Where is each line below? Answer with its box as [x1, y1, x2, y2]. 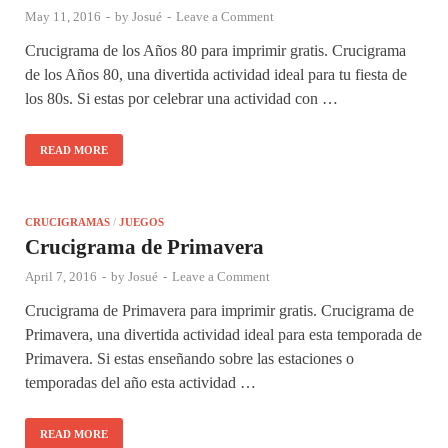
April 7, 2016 [25, 268, 97, 284]
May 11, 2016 [25, 8, 101, 24]
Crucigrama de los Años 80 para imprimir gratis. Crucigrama [25, 41, 406, 59]
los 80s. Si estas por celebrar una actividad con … [25, 89, 338, 107]
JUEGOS [119, 215, 164, 228]
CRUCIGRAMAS [25, 215, 110, 228]
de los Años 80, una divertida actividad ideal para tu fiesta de [25, 65, 407, 83]
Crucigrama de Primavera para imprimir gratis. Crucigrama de [25, 301, 414, 319]
